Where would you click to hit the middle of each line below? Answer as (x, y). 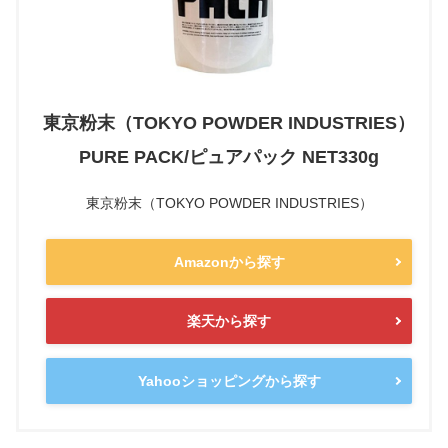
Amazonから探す (229, 261)
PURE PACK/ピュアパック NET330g (229, 156)
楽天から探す (229, 321)
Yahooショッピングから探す (229, 380)
